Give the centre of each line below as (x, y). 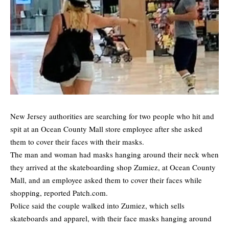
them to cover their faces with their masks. (77, 142)
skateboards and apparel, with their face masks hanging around (111, 219)
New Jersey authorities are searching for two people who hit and (112, 116)
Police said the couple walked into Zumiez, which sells (97, 206)
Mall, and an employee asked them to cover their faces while (106, 180)
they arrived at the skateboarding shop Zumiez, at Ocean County (113, 167)
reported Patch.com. (76, 193)
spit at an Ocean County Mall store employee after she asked (106, 129)
